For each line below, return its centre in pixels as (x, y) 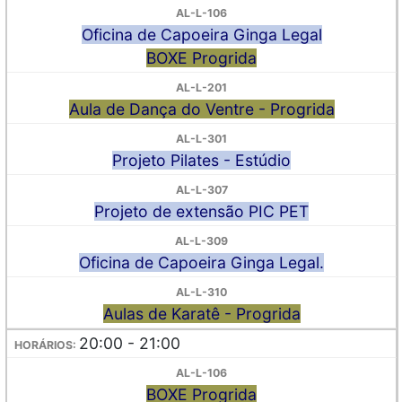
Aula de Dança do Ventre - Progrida (201, 109)
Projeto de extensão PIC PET (201, 211)
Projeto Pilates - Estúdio (201, 160)
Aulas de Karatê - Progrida (201, 314)
